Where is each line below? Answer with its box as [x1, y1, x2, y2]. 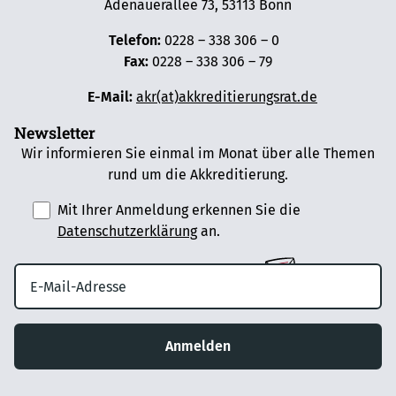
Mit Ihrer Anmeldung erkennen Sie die [57, 202, 301, 219]
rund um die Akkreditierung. [108, 166, 288, 184]
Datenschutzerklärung [57, 223, 197, 240]
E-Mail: [79, 88, 133, 106]
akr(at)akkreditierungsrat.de [136, 88, 317, 106]
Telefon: [108, 32, 161, 49]
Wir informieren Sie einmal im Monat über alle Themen [21, 145, 375, 163]
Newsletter [14, 122, 95, 144]
